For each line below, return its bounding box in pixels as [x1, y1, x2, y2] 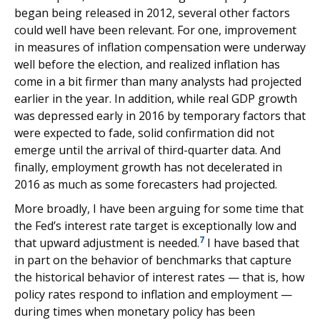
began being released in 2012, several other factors [14, 5, 290, 21]
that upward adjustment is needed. [14, 235, 199, 251]
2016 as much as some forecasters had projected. [14, 176, 277, 192]
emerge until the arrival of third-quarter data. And [14, 142, 281, 158]
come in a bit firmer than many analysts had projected [14, 74, 301, 89]
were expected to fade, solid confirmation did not [14, 125, 274, 141]
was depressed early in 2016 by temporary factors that [14, 108, 306, 124]
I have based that [204, 235, 299, 251]
